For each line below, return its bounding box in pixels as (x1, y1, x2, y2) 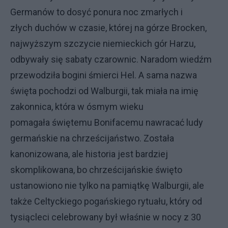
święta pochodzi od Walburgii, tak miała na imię (10, 85, 198, 96)
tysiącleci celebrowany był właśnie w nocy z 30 (10, 212, 201, 222)
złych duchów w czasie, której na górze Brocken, (10, 22, 207, 33)
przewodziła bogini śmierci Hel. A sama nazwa (10, 70, 197, 80)
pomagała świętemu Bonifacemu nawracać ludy (10, 117, 203, 128)
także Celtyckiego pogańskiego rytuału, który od (10, 196, 202, 207)
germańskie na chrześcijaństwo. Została (10, 133, 174, 144)
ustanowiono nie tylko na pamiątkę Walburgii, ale (10, 180, 204, 191)
